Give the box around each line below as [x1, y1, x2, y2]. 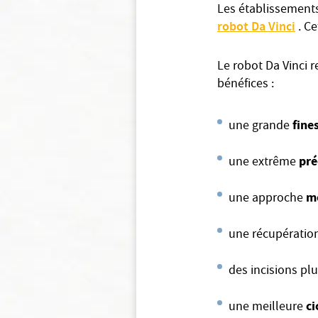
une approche [229, 190, 306, 209]
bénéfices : [217, 75, 274, 94]
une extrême [229, 153, 299, 172]
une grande [229, 117, 292, 136]
